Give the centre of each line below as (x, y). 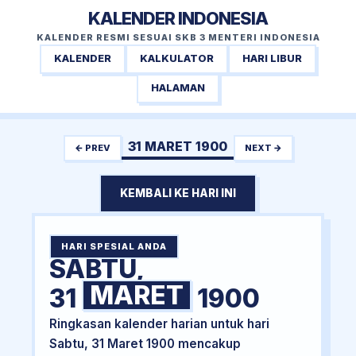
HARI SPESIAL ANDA (114, 247)
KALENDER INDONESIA (178, 18)
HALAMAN (178, 88)
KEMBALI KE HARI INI (178, 193)
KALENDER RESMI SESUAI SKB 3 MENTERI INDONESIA (178, 37)
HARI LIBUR (272, 59)
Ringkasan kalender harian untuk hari (159, 324)
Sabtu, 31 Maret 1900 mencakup (145, 344)
